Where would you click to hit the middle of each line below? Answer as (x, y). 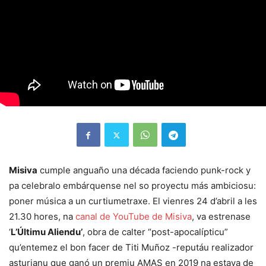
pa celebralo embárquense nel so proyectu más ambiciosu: (132, 186)
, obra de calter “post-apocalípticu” (155, 232)
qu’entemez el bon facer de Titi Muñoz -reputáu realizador (131, 248)
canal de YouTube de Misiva (134, 217)
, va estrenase (221, 217)
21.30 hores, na (42, 217)
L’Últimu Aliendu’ (47, 232)
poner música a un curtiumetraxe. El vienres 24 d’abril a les (133, 201)
